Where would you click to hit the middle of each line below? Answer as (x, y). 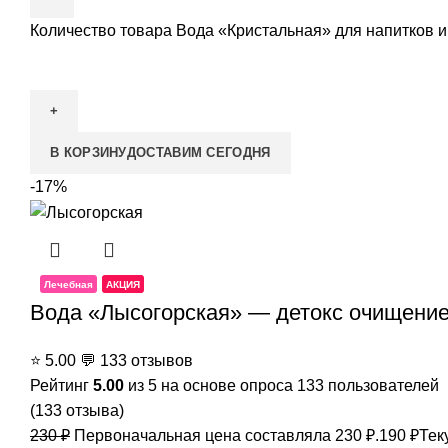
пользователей (381, 386)
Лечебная (68, 285)
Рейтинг (61, 386)
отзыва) (93, 411)
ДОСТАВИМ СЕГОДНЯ (198, 152)
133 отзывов (146, 361)
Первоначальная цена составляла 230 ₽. (226, 436)
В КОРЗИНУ (88, 152)
